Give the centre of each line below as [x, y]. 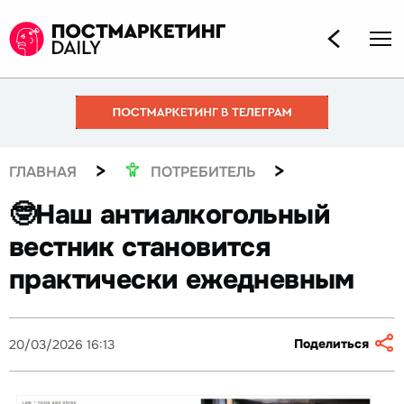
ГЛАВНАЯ [43, 171]
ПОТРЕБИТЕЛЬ [203, 171]
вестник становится [140, 248]
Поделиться [331, 344]
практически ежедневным [182, 280]
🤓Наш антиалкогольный [170, 215]
